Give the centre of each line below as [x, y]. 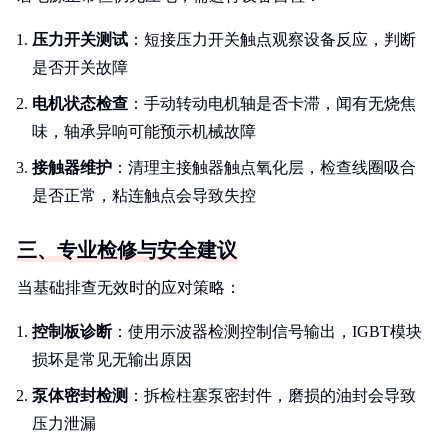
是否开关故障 [80, 67]
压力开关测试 [80, 39]
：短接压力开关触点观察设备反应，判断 [272, 39]
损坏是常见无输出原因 [112, 359]
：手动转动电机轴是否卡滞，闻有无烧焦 [272, 103]
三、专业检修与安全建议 [127, 250]
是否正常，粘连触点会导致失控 [144, 195]
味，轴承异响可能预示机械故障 [144, 131]
